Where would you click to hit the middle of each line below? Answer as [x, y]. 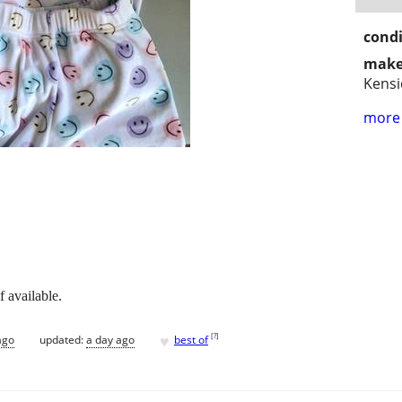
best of [191, 339]
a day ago [110, 339]
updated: [63, 339]
